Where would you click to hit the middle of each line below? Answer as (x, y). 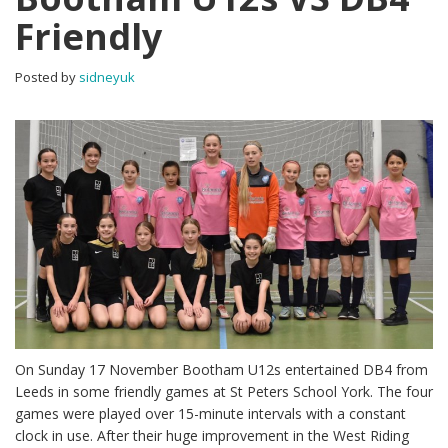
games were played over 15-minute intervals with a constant (210, 413)
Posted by (47, 77)
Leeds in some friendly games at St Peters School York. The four (224, 391)
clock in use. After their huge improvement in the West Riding (212, 435)
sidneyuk (107, 77)
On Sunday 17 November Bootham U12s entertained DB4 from (221, 369)
